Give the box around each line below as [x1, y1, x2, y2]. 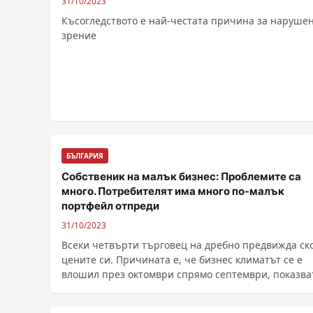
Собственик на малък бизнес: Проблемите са [61, 170, 301, 183]
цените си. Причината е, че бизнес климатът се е [61, 253, 303, 266]
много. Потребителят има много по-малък [61, 184, 284, 198]
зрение [61, 29, 96, 42]
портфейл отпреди [61, 199, 159, 212]
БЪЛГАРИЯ [66, 151, 103, 161]
